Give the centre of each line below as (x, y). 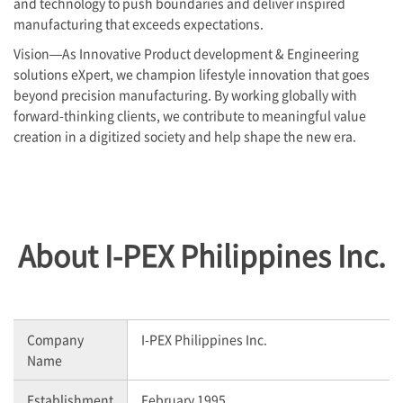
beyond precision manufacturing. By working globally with (185, 94)
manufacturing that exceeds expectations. (139, 23)
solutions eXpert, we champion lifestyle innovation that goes (192, 73)
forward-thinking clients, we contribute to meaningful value (190, 115)
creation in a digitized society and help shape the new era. (185, 135)
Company (55, 339)
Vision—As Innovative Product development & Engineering (186, 53)
